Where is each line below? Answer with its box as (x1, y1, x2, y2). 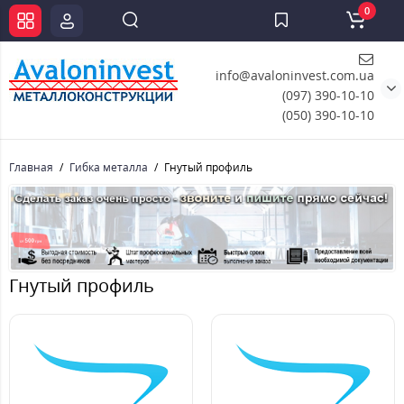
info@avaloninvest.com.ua (216, 67, 374, 84)
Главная (9, 160, 53, 175)
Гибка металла (69, 160, 148, 175)
